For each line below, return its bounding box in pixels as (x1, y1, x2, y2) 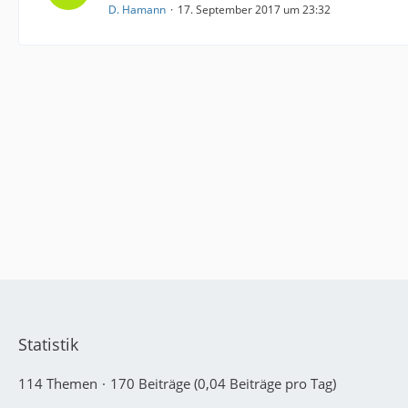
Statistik (18, 333, 78, 355)
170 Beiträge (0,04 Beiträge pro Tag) (110, 374, 336, 393)
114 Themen (18, 374, 97, 393)
